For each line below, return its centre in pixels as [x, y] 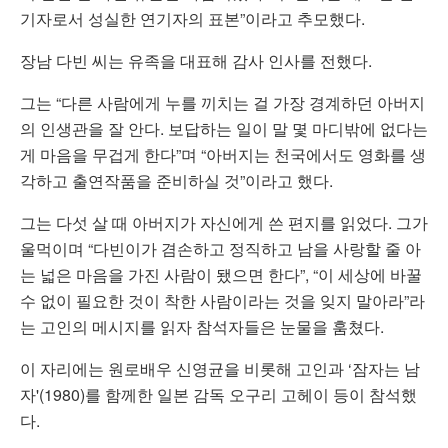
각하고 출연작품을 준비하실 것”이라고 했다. [176, 180]
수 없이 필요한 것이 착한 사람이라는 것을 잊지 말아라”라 [222, 300]
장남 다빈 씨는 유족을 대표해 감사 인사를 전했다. [196, 60]
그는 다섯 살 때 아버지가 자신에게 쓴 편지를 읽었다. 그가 [224, 222]
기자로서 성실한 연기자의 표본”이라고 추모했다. [192, 18]
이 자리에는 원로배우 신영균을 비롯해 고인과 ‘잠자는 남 [220, 368]
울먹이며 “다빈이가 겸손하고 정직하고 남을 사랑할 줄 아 [220, 248]
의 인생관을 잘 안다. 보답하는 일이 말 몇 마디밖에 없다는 [224, 128]
